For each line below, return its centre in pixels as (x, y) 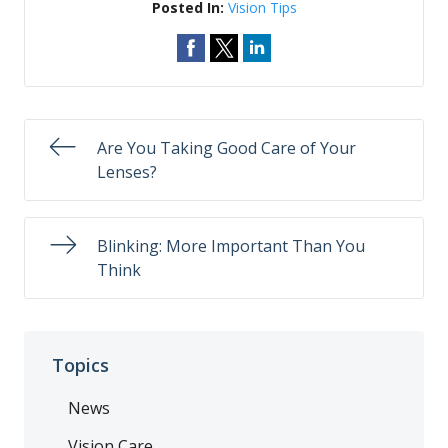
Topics (80, 364)
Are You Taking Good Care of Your (226, 148)
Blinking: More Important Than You (231, 246)
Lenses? (127, 172)
